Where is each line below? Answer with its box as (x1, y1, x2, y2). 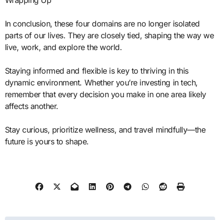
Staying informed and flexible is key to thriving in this (4, 66, 189, 76)
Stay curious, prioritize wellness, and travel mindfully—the (4, 125, 206, 135)
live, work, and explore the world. (4, 42, 122, 53)
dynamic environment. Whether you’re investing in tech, (4, 78, 198, 88)
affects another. (4, 101, 58, 111)
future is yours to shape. (4, 137, 89, 147)
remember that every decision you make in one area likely (4, 89, 206, 100)
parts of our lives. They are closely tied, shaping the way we (4, 30, 214, 41)
